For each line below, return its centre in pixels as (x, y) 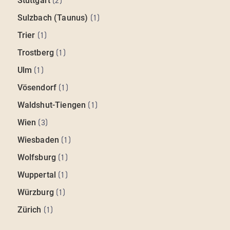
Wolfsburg (37, 158)
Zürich (29, 210)
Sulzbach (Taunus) (53, 18)
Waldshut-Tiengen (52, 105)
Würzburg (35, 193)
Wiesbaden (38, 140)
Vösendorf (37, 88)
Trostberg (36, 53)
